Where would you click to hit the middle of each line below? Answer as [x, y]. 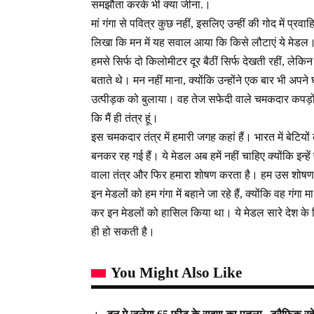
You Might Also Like [176, 273]
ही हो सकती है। [123, 232]
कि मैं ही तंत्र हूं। [125, 118]
